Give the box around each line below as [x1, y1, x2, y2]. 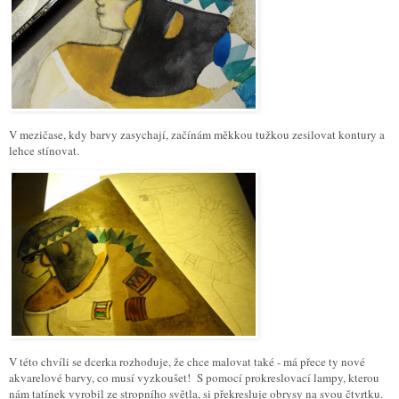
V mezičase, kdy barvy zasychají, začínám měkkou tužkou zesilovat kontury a [9, 126, 385, 143]
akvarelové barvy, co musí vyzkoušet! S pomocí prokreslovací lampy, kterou [9, 369, 379, 386]
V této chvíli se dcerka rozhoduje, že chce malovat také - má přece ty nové [9, 353, 365, 370]
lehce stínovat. [9, 142, 79, 159]
